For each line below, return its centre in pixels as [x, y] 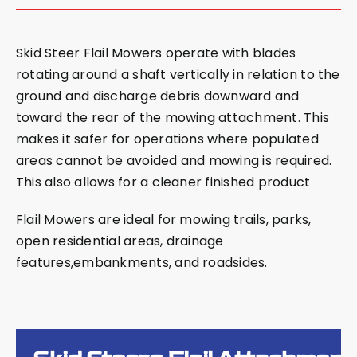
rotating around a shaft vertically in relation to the [178, 75]
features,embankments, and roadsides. [141, 263]
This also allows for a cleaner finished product [163, 182]
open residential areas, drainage [120, 241]
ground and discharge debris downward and [157, 96]
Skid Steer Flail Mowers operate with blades [156, 53]
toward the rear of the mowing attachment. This [173, 118]
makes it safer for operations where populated [167, 139]
